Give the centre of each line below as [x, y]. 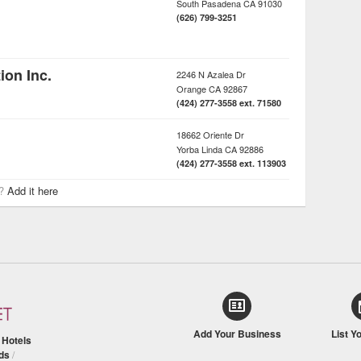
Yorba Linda [199, 149]
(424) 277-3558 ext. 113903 [231, 163]
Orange [191, 89]
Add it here [33, 191]
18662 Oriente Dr [210, 135]
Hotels [17, 340]
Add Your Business [237, 334]
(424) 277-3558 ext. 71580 [229, 103]
